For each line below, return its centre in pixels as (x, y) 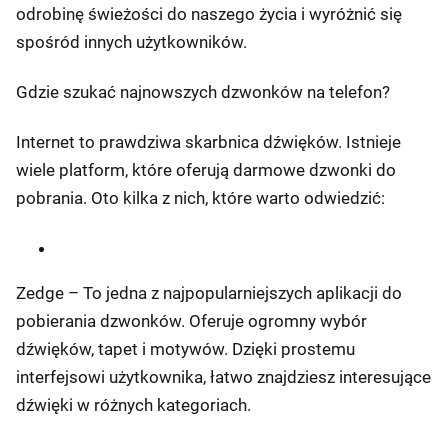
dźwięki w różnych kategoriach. (133, 405)
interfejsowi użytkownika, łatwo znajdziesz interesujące (223, 377)
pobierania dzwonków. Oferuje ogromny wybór (191, 321)
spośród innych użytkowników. (131, 42)
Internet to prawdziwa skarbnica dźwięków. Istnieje (208, 142)
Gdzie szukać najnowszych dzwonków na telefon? (203, 92)
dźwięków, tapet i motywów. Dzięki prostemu (185, 349)
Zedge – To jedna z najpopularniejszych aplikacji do (209, 293)
